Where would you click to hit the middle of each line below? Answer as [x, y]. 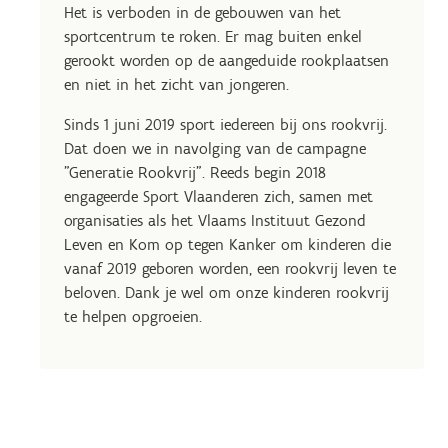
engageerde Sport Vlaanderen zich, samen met [218, 196]
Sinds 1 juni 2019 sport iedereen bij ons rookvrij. [225, 124]
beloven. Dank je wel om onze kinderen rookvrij [226, 292]
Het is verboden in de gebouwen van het [202, 12]
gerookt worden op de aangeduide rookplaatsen [226, 60]
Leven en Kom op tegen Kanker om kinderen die [227, 244]
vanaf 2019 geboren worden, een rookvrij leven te [230, 268]
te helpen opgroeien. [133, 316]
